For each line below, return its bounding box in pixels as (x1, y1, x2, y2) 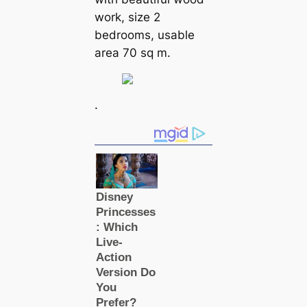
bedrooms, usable (94, 28, 195, 42)
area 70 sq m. (94, 46, 171, 60)
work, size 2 (94, 10, 160, 25)
